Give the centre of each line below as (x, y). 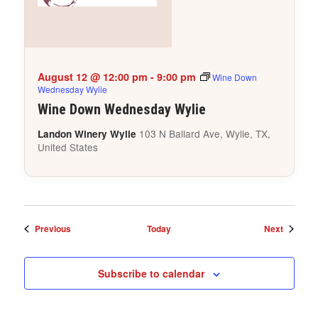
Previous (53, 229)
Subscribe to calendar (151, 274)
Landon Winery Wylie (88, 134)
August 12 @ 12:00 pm (92, 77)
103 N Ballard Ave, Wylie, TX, (204, 134)
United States (67, 147)
